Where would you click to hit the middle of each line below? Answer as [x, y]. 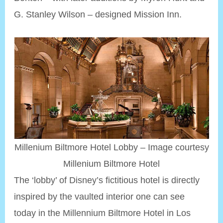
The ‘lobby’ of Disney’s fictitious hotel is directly [107, 180]
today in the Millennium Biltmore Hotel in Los [103, 213]
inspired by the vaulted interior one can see [100, 196]
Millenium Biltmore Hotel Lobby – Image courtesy [111, 147]
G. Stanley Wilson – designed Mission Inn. [98, 14]
